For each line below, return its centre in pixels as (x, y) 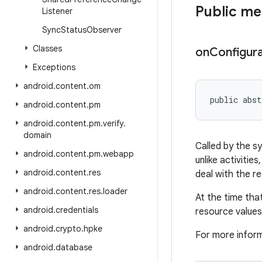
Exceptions (54, 67)
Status (74, 30)
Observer (104, 30)
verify (113, 123)
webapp (118, 154)
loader (115, 191)
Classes (47, 49)
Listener (57, 11)
